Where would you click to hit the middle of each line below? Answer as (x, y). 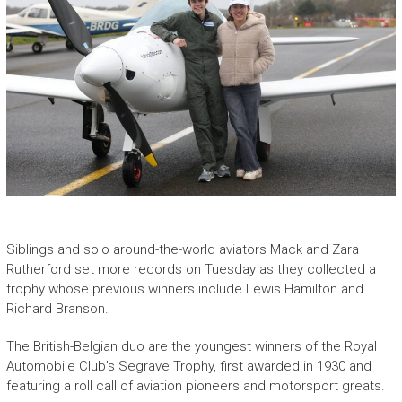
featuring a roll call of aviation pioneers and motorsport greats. (195, 385)
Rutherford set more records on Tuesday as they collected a (191, 269)
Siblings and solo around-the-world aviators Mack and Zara (182, 249)
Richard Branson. (57, 308)
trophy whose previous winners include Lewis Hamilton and (184, 288)
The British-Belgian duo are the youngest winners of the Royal (191, 346)
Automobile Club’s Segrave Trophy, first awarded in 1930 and (188, 366)
